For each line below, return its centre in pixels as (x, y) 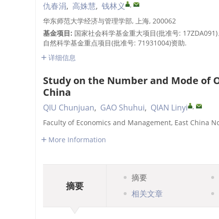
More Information (77, 140)
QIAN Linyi (169, 108)
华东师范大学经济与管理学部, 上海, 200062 (109, 21)
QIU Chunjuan (69, 108)
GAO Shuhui (122, 108)
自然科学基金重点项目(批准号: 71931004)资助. (115, 43)
